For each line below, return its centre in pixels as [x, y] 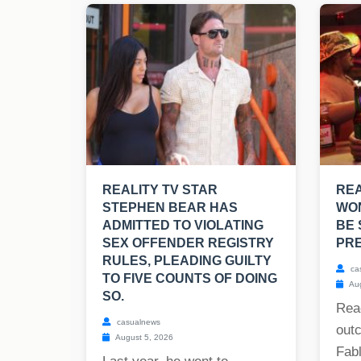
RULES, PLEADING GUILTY [187, 261]
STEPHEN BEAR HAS [170, 208]
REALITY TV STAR [160, 190]
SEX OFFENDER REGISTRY [188, 243]
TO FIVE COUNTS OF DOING [190, 279]
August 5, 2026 [143, 338]
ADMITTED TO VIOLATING [183, 226]
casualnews [137, 322]
